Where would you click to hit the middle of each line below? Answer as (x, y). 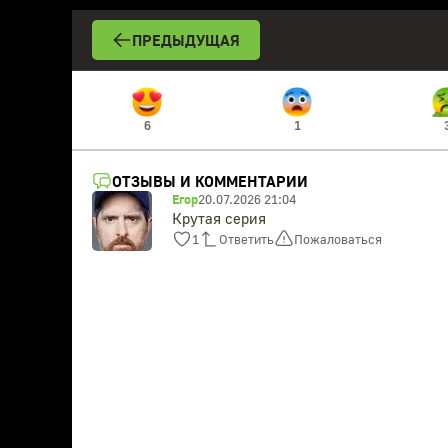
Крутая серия (219, 218)
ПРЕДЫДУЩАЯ (186, 40)
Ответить (246, 238)
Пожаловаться (338, 238)
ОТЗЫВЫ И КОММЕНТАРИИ (210, 181)
